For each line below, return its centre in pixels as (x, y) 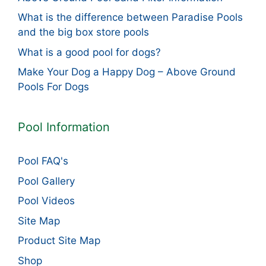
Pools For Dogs (53, 87)
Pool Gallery (46, 181)
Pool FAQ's (43, 161)
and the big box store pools (83, 32)
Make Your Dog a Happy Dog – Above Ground (127, 72)
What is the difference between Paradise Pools (130, 18)
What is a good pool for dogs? (89, 52)
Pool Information (64, 127)
